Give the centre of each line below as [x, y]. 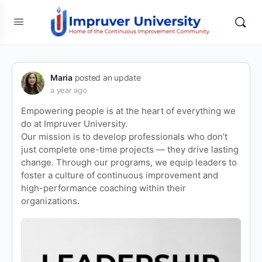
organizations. [50, 201]
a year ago [69, 90]
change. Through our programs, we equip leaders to [129, 162]
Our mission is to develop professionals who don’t [124, 137]
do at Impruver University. [74, 124]
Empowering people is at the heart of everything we [128, 111]
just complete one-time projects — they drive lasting [130, 149]
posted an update [106, 77]
